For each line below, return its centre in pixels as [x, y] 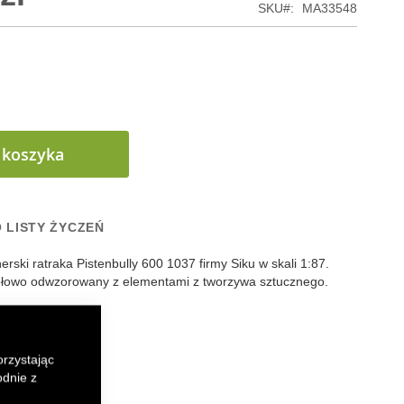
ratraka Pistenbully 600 [98, 263]
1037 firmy [197, 263]
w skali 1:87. [294, 263]
